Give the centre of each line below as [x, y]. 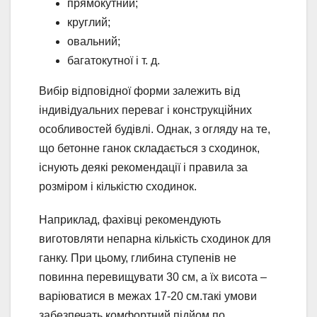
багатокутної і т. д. [114, 60]
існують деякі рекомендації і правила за [143, 167]
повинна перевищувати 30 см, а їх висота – [153, 277]
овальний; [94, 41]
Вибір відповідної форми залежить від [139, 91]
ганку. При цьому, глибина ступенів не [138, 258]
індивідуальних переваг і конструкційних [145, 110]
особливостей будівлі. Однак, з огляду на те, [155, 129]
